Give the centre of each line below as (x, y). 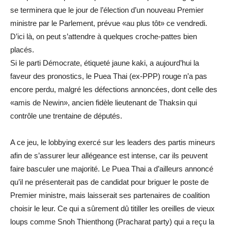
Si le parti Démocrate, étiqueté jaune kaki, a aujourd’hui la (105, 63)
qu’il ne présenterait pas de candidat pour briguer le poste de (109, 182)
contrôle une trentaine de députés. (66, 116)
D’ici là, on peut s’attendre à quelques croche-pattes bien (104, 36)
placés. (22, 49)
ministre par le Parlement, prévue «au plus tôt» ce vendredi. (109, 23)
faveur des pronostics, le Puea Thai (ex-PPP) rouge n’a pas (109, 76)
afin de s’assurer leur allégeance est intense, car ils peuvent (109, 155)
